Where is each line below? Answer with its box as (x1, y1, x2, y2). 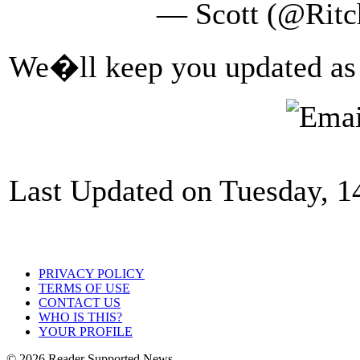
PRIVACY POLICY (39, 267, 145, 280)
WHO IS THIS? (39, 310, 122, 324)
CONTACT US (39, 296, 121, 309)
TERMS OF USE (39, 281, 130, 295)
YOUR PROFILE (39, 325, 133, 338)
